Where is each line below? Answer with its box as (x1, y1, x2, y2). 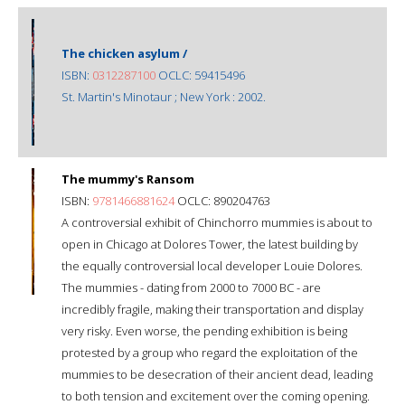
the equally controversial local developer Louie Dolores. (61, 257, 363, 274)
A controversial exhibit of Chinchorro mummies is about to (61, 213, 372, 231)
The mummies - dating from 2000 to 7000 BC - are (61, 278, 321, 296)
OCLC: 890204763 (174, 192, 270, 209)
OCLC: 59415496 (155, 66, 245, 83)
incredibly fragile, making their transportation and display (61, 300, 363, 317)
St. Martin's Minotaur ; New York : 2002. (61, 88, 266, 105)
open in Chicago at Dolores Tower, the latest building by (61, 235, 358, 252)
